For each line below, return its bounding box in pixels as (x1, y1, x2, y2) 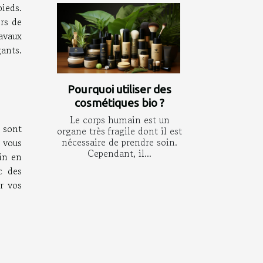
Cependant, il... (87, 146, 151, 161)
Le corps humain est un (69, 113, 170, 127)
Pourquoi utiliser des (68, 83, 171, 96)
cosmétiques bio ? (75, 96, 164, 110)
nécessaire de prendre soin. (62, 135, 177, 150)
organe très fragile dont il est (57, 124, 182, 139)
